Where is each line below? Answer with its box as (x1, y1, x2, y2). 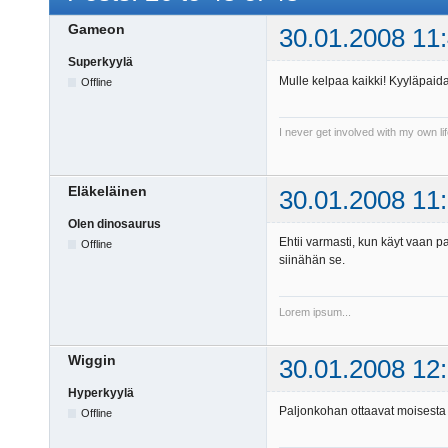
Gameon (68, 21, 125, 38)
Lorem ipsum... (279, 305, 351, 318)
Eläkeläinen (68, 182, 147, 199)
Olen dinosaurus (68, 216, 161, 231)
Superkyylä (68, 55, 133, 70)
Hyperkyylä (68, 386, 134, 401)
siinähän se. (279, 252, 345, 267)
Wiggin (68, 351, 116, 368)
